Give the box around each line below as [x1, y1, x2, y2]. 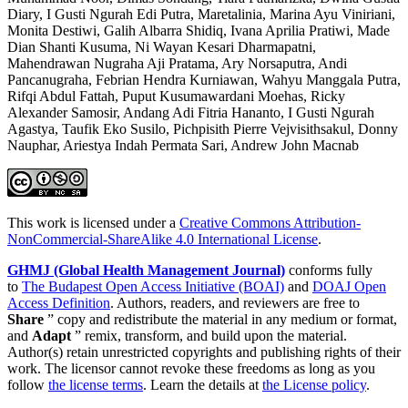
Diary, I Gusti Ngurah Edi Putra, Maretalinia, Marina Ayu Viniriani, [7, 6, 395, 23]
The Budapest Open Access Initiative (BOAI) [22, 279, 284, 295]
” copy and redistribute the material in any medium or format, [44, 311, 397, 328]
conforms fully [285, 262, 372, 279]
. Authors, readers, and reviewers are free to [110, 295, 360, 311]
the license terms [48, 377, 143, 393]
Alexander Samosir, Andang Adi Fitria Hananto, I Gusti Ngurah [7, 105, 374, 121]
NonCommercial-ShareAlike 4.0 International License [7, 231, 318, 248]
